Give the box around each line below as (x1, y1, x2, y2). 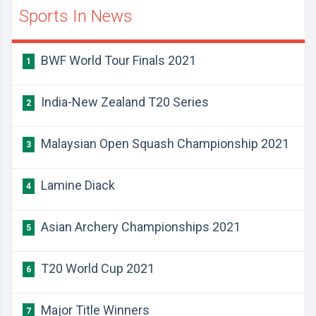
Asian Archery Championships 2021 (38, 219, 241, 234)
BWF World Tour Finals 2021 (38, 53, 196, 68)
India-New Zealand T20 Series (38, 95, 209, 109)
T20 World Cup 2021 (38, 261, 154, 276)
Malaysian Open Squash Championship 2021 (38, 136, 289, 151)
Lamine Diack (38, 178, 115, 193)
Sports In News (19, 6, 133, 26)
